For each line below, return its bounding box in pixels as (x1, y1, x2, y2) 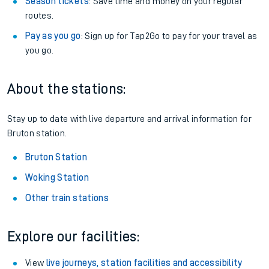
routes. (25, 11, 54, 20)
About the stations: (7, 82, 126, 96)
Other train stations (25, 193, 109, 203)
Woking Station (25, 173, 89, 183)
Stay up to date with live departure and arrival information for (7, 114, 252, 124)
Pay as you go (25, 31, 81, 41)
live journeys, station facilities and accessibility (46, 258, 243, 268)
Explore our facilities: (7, 229, 140, 244)
